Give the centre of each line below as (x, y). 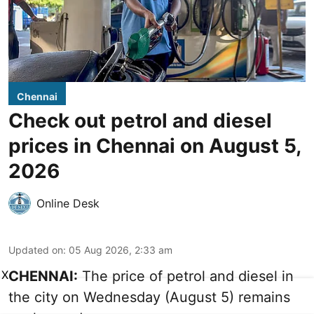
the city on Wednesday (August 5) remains (149, 298)
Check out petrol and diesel (140, 121)
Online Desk (68, 204)
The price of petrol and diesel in (186, 277)
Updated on (36, 250)
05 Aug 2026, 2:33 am (121, 250)
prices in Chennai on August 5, (155, 146)
